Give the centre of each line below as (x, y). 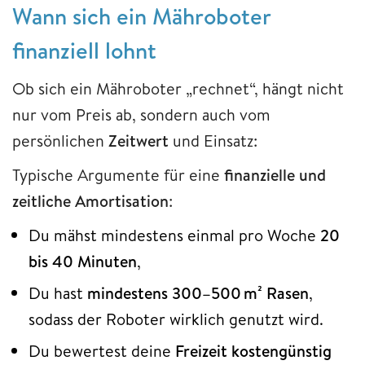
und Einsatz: (213, 141)
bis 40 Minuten (83, 262)
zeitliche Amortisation (90, 201)
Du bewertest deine (102, 351)
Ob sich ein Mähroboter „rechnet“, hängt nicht (178, 89)
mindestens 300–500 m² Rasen (198, 293)
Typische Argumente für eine (118, 175)
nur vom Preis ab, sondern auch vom (141, 115)
